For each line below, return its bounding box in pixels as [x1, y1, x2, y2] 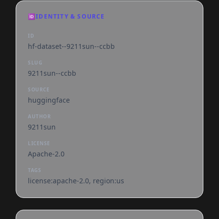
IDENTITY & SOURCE [36, 12, 105, 21]
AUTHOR [28, 113, 51, 120]
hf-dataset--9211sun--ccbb [28, 42, 115, 51]
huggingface [28, 95, 70, 105]
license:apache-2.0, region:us [28, 176, 124, 185]
